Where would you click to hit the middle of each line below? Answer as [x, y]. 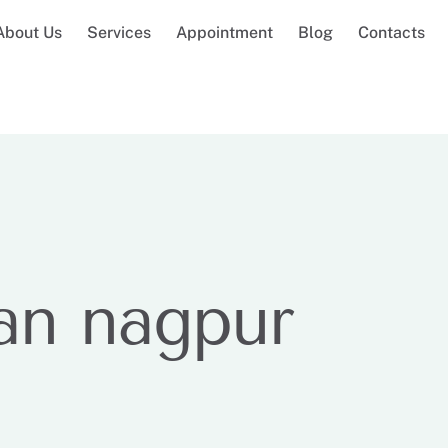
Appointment [225, 32]
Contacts [392, 32]
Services [119, 32]
